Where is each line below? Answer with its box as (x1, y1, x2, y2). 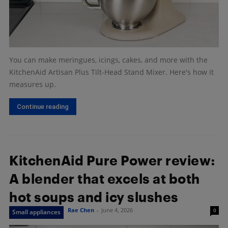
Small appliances (12, 208, 61, 217)
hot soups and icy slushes (9, 189, 179, 205)
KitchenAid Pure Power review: (9, 153, 215, 168)
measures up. (9, 79, 56, 90)
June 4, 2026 (101, 206, 133, 214)
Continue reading (17, 103, 69, 111)
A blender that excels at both (9, 171, 200, 187)
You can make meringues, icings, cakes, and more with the (9, 55, 208, 65)
